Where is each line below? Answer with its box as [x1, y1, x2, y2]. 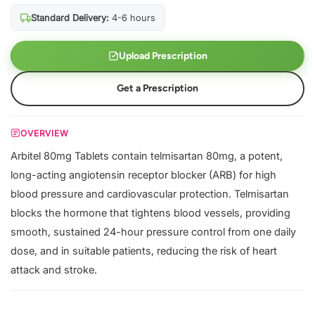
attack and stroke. [11, 263, 97, 276]
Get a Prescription [117, 82, 198, 94]
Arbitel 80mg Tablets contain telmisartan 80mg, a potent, [11, 149, 283, 162]
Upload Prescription [118, 49, 207, 62]
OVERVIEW [20, 127, 69, 139]
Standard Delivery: [31, 12, 109, 23]
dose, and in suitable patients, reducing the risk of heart [11, 244, 277, 257]
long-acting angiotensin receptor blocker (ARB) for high [11, 168, 276, 181]
